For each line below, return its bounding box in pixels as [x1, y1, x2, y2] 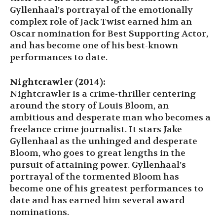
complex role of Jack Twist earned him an [10, 16, 192, 28]
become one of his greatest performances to [10, 183, 203, 194]
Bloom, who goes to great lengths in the [10, 147, 185, 159]
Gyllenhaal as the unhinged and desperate [10, 135, 197, 147]
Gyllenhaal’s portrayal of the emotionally [10, 4, 193, 16]
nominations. [10, 206, 69, 218]
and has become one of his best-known [10, 39, 178, 51]
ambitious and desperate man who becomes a [10, 111, 211, 123]
